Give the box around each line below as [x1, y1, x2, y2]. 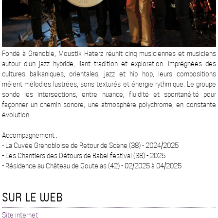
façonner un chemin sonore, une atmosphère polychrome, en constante [2, 101, 216, 109]
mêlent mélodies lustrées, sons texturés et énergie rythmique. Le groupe [2, 80, 216, 89]
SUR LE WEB [2, 189, 63, 205]
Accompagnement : [2, 131, 58, 140]
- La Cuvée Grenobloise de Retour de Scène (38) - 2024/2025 [2, 142, 179, 150]
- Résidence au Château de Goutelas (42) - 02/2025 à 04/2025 [2, 162, 182, 170]
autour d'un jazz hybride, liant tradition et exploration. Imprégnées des [2, 60, 216, 68]
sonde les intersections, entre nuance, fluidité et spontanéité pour [2, 91, 216, 99]
